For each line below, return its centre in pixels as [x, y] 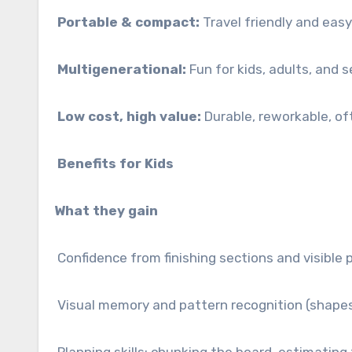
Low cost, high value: [129, 116]
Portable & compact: [128, 22]
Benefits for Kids [114, 163]
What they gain [106, 211]
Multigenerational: [122, 69]
